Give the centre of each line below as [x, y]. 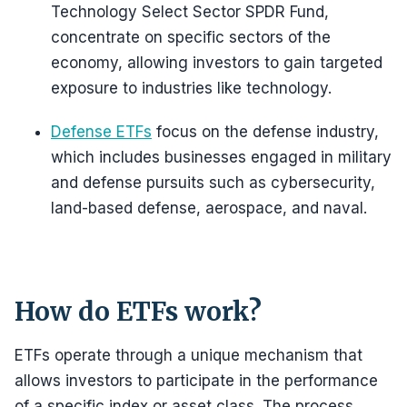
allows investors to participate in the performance [196, 381]
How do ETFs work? [138, 312]
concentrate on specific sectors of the [191, 37]
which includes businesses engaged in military [221, 157]
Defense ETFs [101, 132]
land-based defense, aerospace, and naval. [209, 208]
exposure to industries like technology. [191, 88]
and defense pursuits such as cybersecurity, [213, 183]
